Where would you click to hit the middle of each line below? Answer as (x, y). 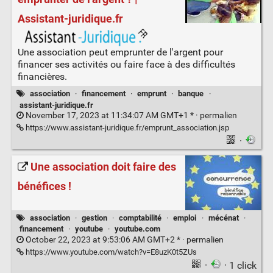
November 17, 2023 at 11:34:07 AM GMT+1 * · (112, 115)
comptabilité (140, 218)
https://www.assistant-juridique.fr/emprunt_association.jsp (126, 127)
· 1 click (241, 265)
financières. (42, 77)
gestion (94, 218)
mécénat (223, 218)
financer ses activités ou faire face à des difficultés (126, 65)
